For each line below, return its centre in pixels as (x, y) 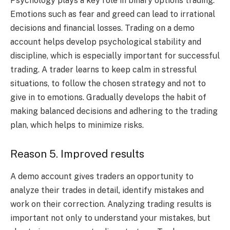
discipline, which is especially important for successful (115, 56)
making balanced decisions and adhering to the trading (114, 111)
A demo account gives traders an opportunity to (102, 177)
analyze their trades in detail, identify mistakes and (107, 190)
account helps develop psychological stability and (106, 42)
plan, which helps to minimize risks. (77, 125)
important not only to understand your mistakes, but (110, 218)
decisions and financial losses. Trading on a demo (102, 28)
